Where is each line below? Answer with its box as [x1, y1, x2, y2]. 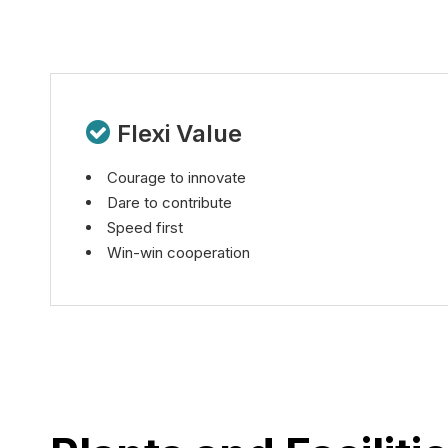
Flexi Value [117, 118, 242, 148]
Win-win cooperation [107, 242, 250, 262]
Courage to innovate [107, 167, 246, 187]
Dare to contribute [107, 192, 232, 212]
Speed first [107, 217, 183, 237]
